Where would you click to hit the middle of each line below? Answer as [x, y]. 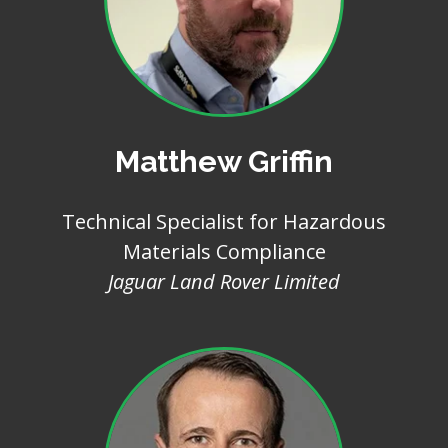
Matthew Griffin [224, 161]
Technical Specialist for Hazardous [224, 221]
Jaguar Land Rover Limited [224, 281]
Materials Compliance [224, 251]
